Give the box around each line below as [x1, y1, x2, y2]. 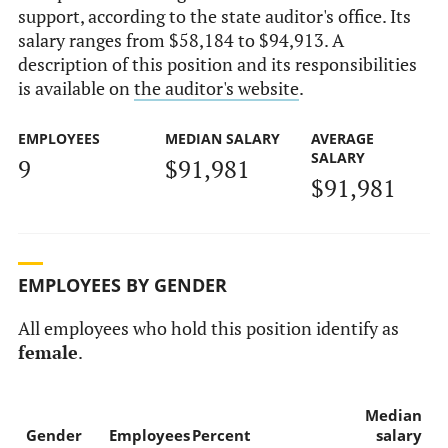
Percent [191, 424, 251, 445]
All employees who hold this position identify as [17, 316, 399, 340]
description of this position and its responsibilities [17, 53, 417, 77]
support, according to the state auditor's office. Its [17, 5, 411, 29]
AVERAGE [311, 129, 375, 149]
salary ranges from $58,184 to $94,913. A [17, 29, 344, 53]
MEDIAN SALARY [164, 129, 280, 149]
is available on [17, 77, 134, 101]
